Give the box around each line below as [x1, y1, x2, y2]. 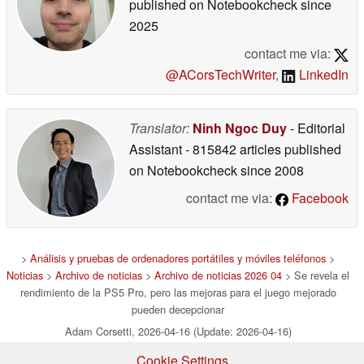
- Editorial [287, 119, 345, 137]
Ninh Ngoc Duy [193, 119, 287, 137]
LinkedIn [296, 65, 349, 84]
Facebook [288, 188, 349, 207]
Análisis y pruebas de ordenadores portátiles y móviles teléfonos [30, 250, 326, 266]
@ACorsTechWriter [166, 65, 276, 84]
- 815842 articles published [185, 140, 341, 158]
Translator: [129, 119, 189, 137]
